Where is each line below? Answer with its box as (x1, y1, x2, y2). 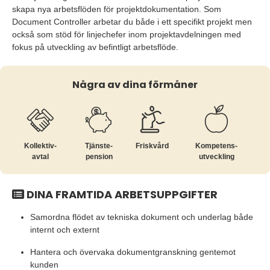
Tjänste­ (85, 142, 113, 150)
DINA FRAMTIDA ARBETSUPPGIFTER (24, 187, 218, 202)
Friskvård (136, 142, 169, 150)
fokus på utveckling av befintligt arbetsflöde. (12, 42, 181, 52)
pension (85, 152, 113, 161)
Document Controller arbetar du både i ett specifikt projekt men (12, 17, 252, 27)
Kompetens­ (195, 142, 238, 150)
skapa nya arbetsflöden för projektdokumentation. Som (12, 4, 221, 14)
